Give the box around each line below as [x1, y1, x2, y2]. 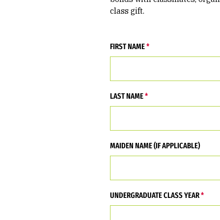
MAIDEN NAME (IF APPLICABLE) [110, 141, 200, 150]
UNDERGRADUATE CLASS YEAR [110, 191, 199, 200]
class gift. [110, 6, 144, 16]
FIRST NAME [110, 42, 145, 51]
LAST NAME [110, 91, 143, 101]
